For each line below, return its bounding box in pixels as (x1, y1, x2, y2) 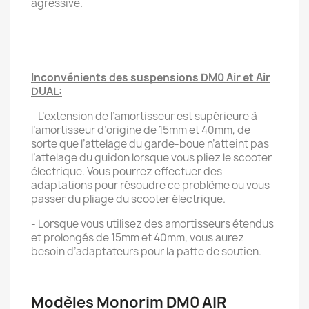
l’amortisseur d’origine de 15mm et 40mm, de (31, 123, 250, 137)
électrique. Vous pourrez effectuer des (31, 164, 222, 179)
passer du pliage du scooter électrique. (31, 192, 226, 206)
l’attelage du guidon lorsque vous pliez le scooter (31, 150, 272, 165)
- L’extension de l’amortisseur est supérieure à (31, 109, 257, 123)
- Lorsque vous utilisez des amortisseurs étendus (31, 217, 274, 231)
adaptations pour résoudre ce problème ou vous (31, 178, 270, 192)
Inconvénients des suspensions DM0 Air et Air (31, 70, 270, 85)
